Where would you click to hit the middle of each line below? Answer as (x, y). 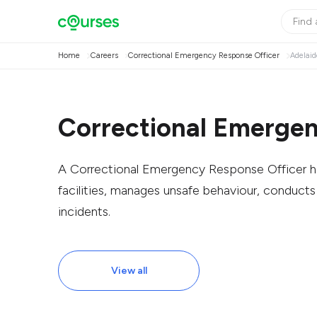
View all (129, 271)
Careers (104, 56)
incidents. (84, 212)
